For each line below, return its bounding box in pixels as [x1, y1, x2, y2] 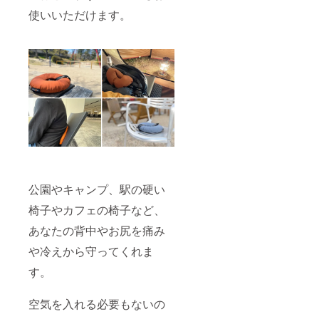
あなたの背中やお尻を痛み [28, 221, 165, 239]
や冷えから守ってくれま [28, 242, 154, 259]
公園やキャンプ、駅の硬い [28, 180, 165, 197]
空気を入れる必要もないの [28, 295, 165, 312]
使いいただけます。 [28, 6, 131, 23]
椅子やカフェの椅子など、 [28, 201, 165, 218]
